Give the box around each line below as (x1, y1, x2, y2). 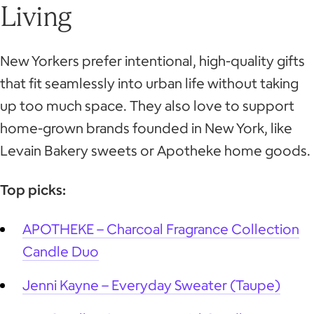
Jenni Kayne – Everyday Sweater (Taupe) (22, 275, 280, 294)
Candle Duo (22, 242, 99, 260)
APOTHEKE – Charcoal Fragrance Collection (22, 219, 299, 238)
